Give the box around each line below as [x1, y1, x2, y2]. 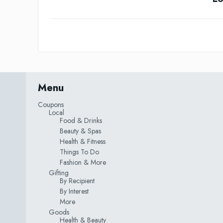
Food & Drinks [60, 115, 102, 125]
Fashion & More [60, 157, 106, 167]
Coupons [38, 99, 64, 110]
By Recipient [60, 175, 95, 186]
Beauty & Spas [60, 125, 101, 136]
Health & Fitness [60, 136, 106, 146]
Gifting [49, 167, 69, 178]
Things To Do [60, 146, 99, 157]
